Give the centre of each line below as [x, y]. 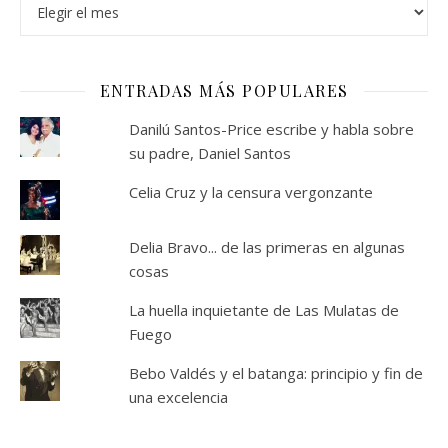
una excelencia [178, 397]
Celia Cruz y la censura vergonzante [250, 192]
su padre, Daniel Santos [209, 153]
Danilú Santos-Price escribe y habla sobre [271, 129]
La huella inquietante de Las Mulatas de [263, 310]
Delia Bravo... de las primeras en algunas [266, 247]
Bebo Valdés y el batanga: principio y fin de [275, 373]
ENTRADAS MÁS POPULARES [224, 91]
